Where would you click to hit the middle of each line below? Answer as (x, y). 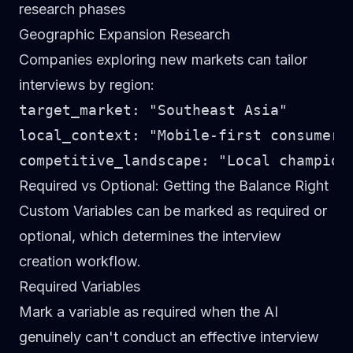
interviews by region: (87, 85)
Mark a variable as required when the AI (149, 312)
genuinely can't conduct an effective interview (169, 337)
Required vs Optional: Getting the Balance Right (174, 186)
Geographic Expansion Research (124, 34)
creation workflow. (80, 261)
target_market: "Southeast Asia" (153, 110)
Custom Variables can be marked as (137, 211)
